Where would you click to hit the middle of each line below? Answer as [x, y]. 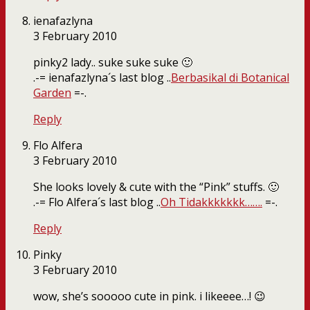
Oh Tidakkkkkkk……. [211, 202]
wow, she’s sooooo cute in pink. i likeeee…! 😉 [149, 297]
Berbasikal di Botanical [230, 78]
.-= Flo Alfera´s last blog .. [97, 202]
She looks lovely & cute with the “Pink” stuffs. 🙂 [156, 187]
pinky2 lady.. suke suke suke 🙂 [113, 63]
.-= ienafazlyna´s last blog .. [102, 78]
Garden [52, 93]
